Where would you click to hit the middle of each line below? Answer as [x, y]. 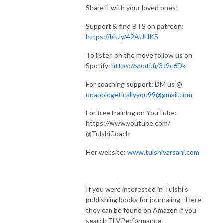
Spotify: [99, 65]
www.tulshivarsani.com [163, 152]
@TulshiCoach [108, 133]
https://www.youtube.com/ [128, 123]
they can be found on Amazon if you [141, 210]
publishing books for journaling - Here [143, 199]
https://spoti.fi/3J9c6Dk [149, 65]
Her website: [107, 152]
